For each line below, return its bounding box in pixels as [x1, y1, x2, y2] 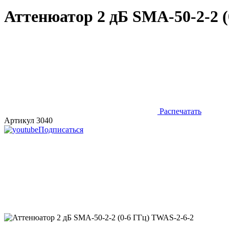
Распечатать [157, 106, 201, 116]
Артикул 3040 [4, 116, 53, 125]
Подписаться [38, 125, 83, 134]
